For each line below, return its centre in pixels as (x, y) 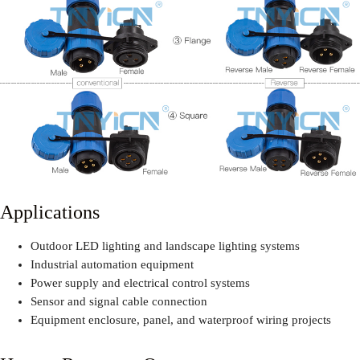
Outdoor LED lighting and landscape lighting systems (165, 245)
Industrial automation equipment (112, 264)
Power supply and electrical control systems (140, 282)
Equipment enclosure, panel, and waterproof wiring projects (180, 319)
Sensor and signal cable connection (119, 301)
